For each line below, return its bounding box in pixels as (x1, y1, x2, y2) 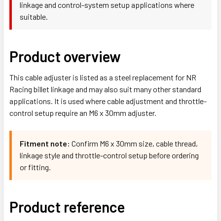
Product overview (9, 47, 121, 65)
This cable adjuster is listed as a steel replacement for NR (9, 72, 196, 82)
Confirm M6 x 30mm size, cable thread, (70, 138, 198, 148)
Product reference (9, 197, 125, 216)
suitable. (20, 11, 48, 21)
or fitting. (20, 162, 51, 172)
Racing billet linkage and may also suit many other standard (9, 84, 201, 94)
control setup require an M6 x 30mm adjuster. (9, 108, 156, 117)
